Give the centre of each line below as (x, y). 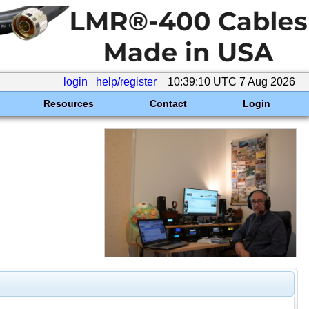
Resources (68, 103)
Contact (168, 103)
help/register (126, 82)
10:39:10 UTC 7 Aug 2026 (231, 82)
